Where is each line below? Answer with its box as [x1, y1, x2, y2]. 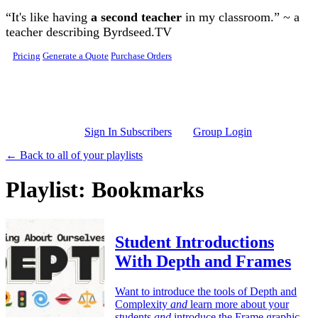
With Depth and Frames [115, 251, 291, 270]
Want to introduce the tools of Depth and [115, 285, 297, 297]
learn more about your [187, 297, 289, 310]
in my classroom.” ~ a [182, 10, 300, 24]
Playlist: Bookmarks [6, 177, 204, 203]
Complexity [115, 297, 170, 310]
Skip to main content [5, 5, 97, 17]
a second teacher [91, 10, 182, 24]
